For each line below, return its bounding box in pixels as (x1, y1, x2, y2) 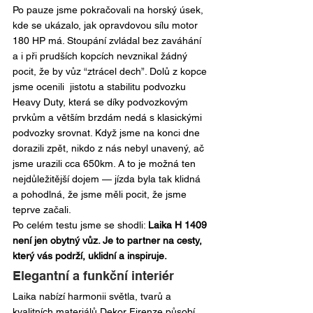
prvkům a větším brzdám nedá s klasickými (13, 112, 205, 123)
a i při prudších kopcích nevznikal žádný (13, 50, 190, 61)
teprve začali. (13, 204, 71, 215)
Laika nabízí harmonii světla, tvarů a (13, 291, 174, 302)
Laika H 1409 (148, 219, 210, 231)
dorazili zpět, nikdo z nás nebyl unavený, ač (13, 143, 207, 154)
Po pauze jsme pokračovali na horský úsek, (13, 4, 206, 15)
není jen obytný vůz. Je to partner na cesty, (13, 235, 205, 246)
